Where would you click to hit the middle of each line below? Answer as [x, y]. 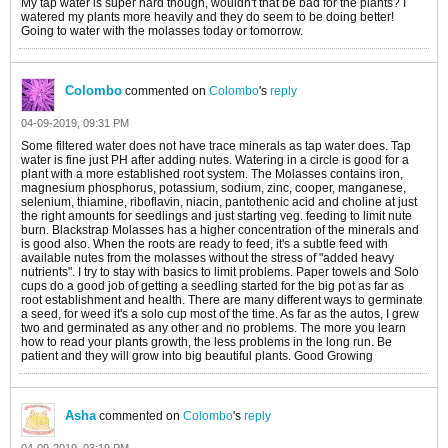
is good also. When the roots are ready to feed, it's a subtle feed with [204, 244]
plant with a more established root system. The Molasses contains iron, [212, 174]
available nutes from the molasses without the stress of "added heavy [207, 258]
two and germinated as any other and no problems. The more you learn [213, 328]
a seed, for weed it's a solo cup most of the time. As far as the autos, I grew [220, 314]
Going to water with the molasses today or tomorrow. [162, 31]
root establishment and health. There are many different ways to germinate [222, 300]
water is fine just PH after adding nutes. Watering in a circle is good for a [215, 160]
